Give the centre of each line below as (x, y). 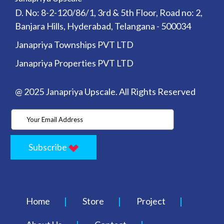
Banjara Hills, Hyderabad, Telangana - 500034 (103, 26)
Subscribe (49, 147)
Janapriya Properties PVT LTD (74, 63)
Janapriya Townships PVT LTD (74, 45)
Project (151, 201)
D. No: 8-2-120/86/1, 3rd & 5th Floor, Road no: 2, (108, 13)
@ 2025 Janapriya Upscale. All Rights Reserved (105, 92)
